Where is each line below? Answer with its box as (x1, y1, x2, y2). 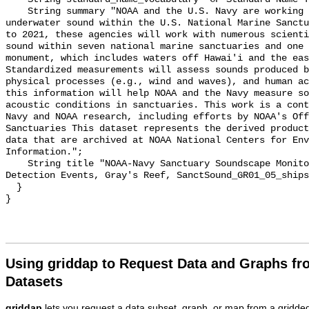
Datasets (6, 274, 63, 290)
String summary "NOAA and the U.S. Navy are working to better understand (6, 6, 28, 17)
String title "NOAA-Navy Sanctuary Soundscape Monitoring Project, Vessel (6, 159, 28, 170)
